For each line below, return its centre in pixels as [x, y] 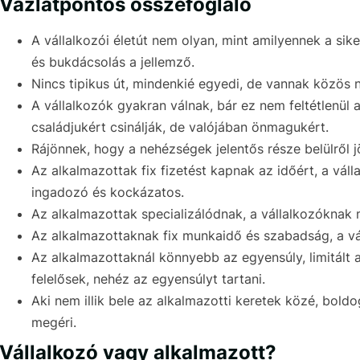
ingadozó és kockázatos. [108, 192]
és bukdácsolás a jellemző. [113, 62]
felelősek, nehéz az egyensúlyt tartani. [148, 279]
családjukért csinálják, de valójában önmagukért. [180, 127]
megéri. [54, 323]
